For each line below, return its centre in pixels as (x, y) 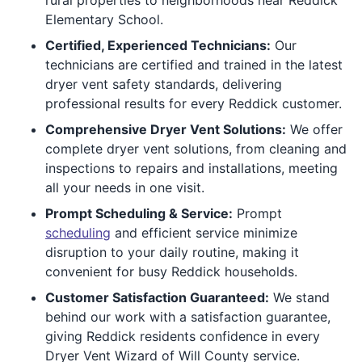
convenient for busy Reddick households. (171, 271)
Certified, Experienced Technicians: (158, 45)
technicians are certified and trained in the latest (194, 64)
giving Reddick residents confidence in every (183, 336)
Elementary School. (104, 19)
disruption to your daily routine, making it (172, 252)
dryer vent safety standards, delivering (164, 84)
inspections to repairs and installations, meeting (192, 168)
